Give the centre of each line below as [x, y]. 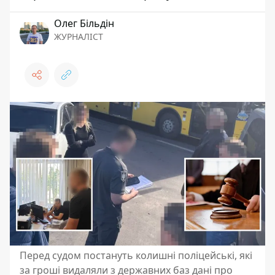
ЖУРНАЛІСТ [79, 37]
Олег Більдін [84, 23]
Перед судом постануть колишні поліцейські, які [136, 255]
